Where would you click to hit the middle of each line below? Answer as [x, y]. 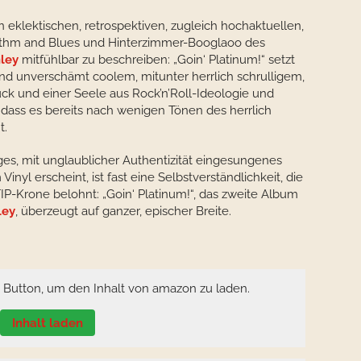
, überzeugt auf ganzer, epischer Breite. [123, 211]
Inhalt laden [48, 323]
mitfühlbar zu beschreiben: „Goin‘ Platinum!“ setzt [157, 60]
